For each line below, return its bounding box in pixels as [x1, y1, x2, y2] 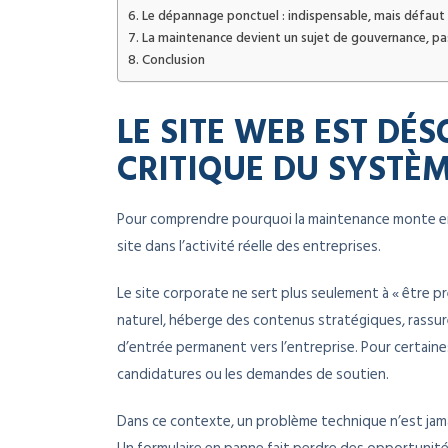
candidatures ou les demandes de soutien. [117, 362, 389, 388]
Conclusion [141, 49, 205, 72]
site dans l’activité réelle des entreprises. [117, 234, 381, 260]
